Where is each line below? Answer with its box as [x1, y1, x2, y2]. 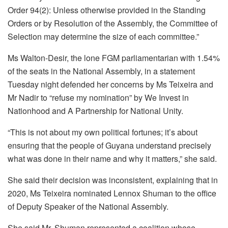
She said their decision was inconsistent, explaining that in [8, 174, 218, 186]
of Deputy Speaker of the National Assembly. [8, 200, 168, 212]
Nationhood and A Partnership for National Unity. [8, 104, 183, 117]
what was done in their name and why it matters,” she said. [8, 152, 217, 164]
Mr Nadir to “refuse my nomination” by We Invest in [8, 91, 189, 103]
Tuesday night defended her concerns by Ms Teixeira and [8, 78, 213, 90]
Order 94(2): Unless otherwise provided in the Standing [8, 4, 206, 16]
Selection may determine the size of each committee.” [8, 30, 199, 42]
